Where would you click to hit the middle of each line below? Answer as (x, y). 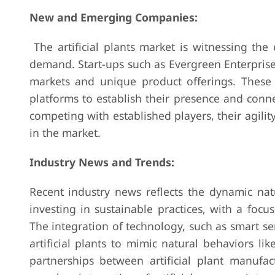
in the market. (65, 133)
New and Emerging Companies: (113, 17)
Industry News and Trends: (102, 162)
